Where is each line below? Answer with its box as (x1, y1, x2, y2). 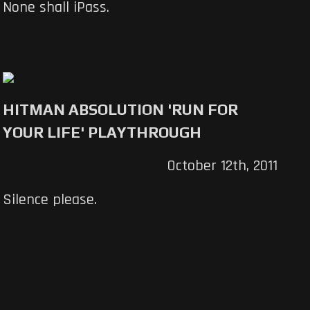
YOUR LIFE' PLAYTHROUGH (3, 123, 202, 142)
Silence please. (3, 190, 98, 210)
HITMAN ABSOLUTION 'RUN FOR (3, 100, 239, 119)
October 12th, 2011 (166, 156, 277, 176)
